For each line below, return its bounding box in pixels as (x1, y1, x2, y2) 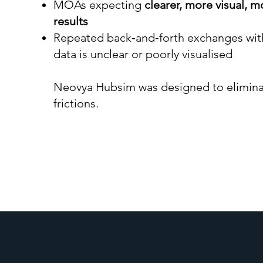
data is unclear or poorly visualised (53, 47, 232, 61)
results (53, 14, 88, 28)
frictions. (53, 96, 99, 110)
